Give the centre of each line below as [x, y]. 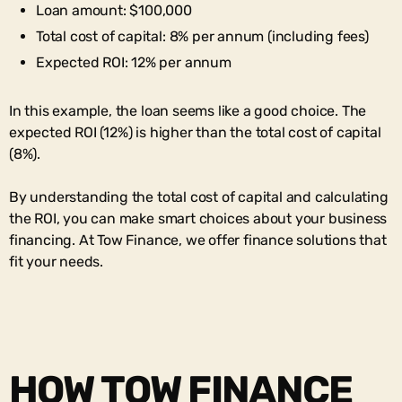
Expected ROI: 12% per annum [134, 62]
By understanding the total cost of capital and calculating [199, 197]
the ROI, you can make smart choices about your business [198, 218]
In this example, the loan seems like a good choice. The [188, 110]
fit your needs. [57, 261]
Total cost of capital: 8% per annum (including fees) [202, 36]
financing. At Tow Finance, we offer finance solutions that [198, 240]
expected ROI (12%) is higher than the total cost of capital [195, 132]
